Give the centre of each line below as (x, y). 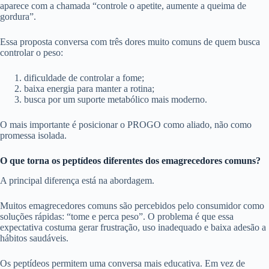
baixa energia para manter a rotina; (89, 89)
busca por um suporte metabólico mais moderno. (116, 100)
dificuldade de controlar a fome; (84, 78)
